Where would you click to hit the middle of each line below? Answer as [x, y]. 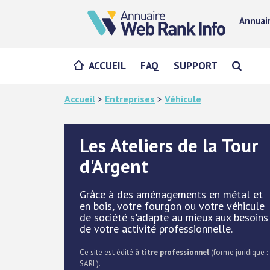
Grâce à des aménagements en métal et [171, 194]
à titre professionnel [172, 252]
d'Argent [114, 166]
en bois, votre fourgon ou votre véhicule [172, 206]
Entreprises [130, 99]
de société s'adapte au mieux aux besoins [174, 217]
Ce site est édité [107, 252]
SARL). [90, 264]
